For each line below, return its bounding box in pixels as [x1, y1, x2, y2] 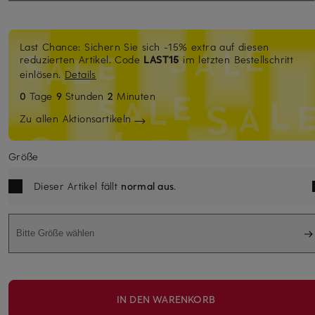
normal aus [121, 179, 174, 193]
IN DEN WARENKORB [116, 292, 216, 306]
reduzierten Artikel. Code [20, 52, 144, 66]
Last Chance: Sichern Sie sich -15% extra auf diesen [20, 39, 269, 53]
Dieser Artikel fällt [34, 179, 122, 193]
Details [65, 67, 96, 81]
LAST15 [143, 52, 179, 66]
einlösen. [20, 67, 65, 81]
